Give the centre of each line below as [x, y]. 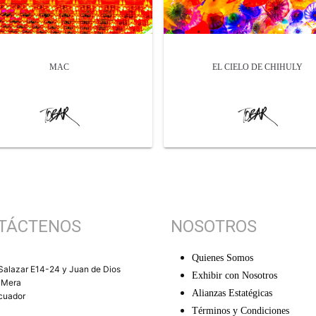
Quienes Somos [222, 258]
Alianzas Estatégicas [232, 293]
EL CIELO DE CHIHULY [257, 67]
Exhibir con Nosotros [234, 276]
